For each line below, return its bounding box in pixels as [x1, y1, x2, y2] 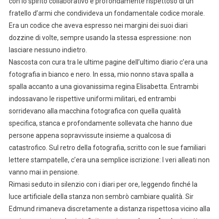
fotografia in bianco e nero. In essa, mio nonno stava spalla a [8, 70, 194, 78]
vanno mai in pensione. [8, 168, 79, 176]
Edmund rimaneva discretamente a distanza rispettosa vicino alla [8, 204, 210, 213]
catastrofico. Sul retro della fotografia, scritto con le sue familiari [8, 143, 206, 152]
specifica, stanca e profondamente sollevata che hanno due [8, 119, 193, 127]
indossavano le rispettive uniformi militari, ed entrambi [8, 94, 176, 103]
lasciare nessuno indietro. [8, 45, 87, 54]
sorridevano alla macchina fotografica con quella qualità [8, 107, 181, 115]
